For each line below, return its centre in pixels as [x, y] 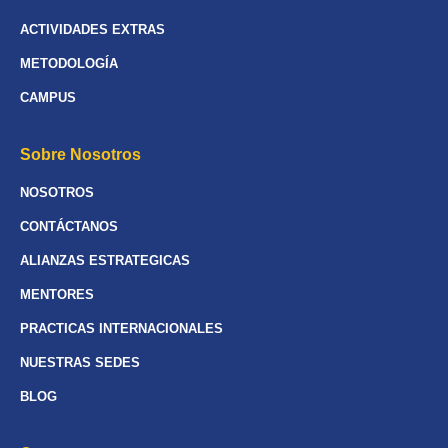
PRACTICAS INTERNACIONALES [121, 329]
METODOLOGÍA [69, 64]
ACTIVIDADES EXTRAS [92, 30]
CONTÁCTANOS [69, 227]
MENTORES [57, 295]
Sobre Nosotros [80, 155]
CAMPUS [48, 98]
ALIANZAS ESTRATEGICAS [105, 261]
